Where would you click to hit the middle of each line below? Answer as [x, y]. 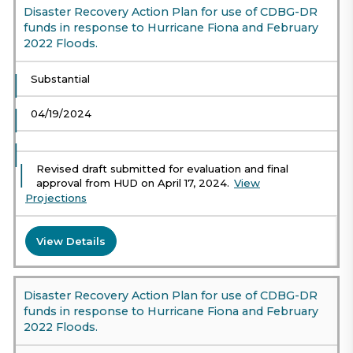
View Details [71, 241]
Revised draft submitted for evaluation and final [162, 169]
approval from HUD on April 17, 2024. [133, 183]
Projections [56, 198]
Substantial [60, 79]
